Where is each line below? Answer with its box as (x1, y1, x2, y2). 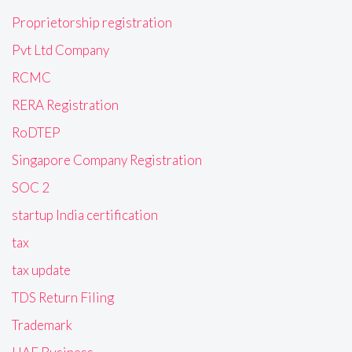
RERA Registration (12, 97, 119, 114)
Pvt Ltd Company (12, 42, 109, 59)
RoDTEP (12, 124, 60, 141)
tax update (12, 262, 71, 279)
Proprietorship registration (12, 14, 172, 31)
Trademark (12, 317, 72, 334)
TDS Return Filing (12, 289, 114, 306)
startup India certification (12, 207, 158, 224)
